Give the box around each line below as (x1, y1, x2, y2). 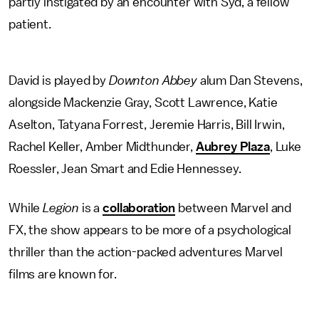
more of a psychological (162, 224, 292, 236)
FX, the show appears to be (9, 224, 159, 236)
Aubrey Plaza (195, 140, 270, 153)
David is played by (9, 74, 109, 87)
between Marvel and (175, 202, 292, 214)
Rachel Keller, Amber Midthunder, (9, 140, 196, 153)
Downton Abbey (108, 74, 197, 87)
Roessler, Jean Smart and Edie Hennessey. (9, 162, 244, 175)
